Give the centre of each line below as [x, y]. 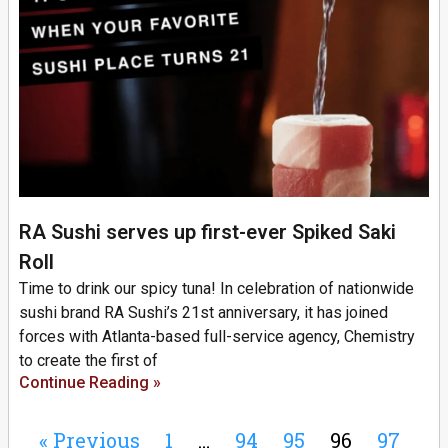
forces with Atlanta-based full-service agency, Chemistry [217, 336]
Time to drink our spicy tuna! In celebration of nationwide [216, 288]
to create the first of [88, 360]
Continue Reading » [90, 382]
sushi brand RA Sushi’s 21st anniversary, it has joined [203, 312]
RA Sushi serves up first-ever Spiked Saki [207, 231]
